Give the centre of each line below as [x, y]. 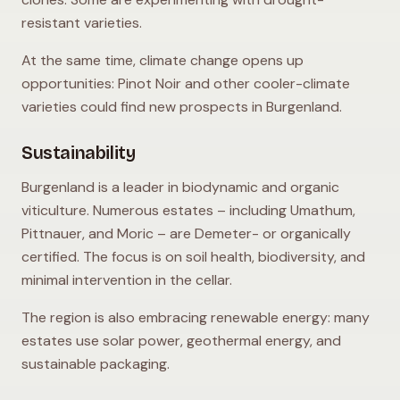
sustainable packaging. [96, 363]
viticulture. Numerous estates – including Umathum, [188, 210]
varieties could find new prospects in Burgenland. [182, 106]
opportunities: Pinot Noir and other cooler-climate [186, 83]
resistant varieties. [82, 22]
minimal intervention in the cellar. [127, 279]
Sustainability [79, 152]
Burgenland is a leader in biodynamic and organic [180, 187]
